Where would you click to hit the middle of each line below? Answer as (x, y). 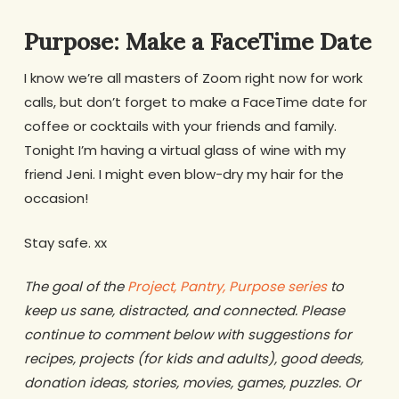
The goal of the (75, 287)
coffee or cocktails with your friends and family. (180, 126)
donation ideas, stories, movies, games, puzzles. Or (192, 383)
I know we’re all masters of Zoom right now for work (193, 78)
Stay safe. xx (65, 242)
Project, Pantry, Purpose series (227, 287)
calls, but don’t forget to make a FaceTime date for (195, 102)
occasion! (56, 199)
